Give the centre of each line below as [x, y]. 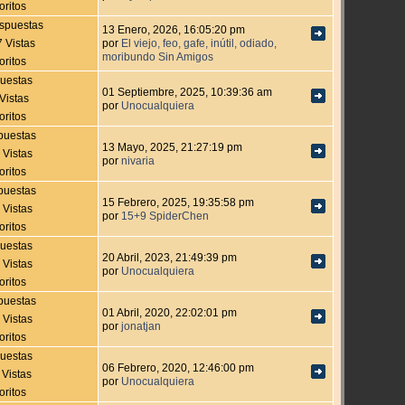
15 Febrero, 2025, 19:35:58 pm [179, 202]
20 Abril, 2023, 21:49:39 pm [170, 258]
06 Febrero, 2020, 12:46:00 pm [179, 368]
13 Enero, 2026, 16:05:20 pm [174, 30]
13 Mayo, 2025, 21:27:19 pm [173, 147]
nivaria [138, 161]
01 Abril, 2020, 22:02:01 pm [170, 313]
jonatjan [141, 326]
